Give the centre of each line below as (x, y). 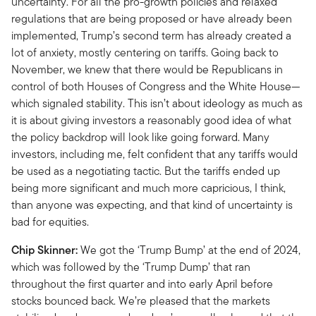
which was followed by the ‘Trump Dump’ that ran (131, 267)
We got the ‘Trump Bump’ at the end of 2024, (189, 250)
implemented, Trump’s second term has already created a (151, 35)
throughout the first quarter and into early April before (142, 284)
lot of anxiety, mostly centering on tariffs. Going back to (145, 52)
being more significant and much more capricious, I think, (148, 188)
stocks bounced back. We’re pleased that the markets (141, 300)
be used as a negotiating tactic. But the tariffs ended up (146, 171)
